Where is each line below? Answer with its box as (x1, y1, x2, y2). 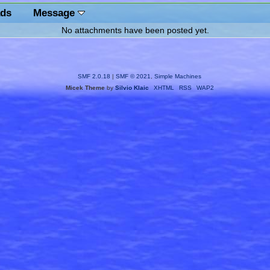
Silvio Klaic (115, 84, 149, 92)
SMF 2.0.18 (78, 73, 110, 80)
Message (33, 7, 78, 19)
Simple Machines (154, 73, 201, 80)
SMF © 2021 (116, 73, 151, 80)
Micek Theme (65, 84, 105, 92)
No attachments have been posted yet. (61, 25, 209, 35)
